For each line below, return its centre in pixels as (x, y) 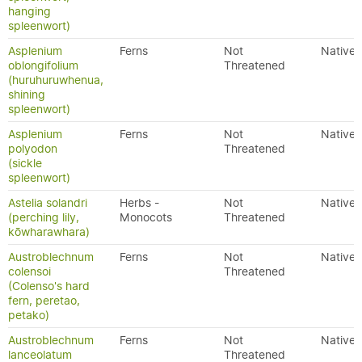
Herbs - (139, 203)
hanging (29, 11)
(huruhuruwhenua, (56, 80)
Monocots (146, 217)
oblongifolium (43, 65)
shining (27, 95)
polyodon (33, 149)
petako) (29, 315)
